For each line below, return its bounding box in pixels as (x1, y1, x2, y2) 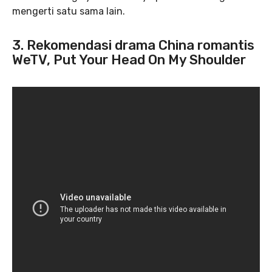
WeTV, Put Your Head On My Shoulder (12, 52, 246, 69)
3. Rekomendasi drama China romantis (12, 37, 254, 54)
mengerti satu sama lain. (12, 5, 125, 18)
